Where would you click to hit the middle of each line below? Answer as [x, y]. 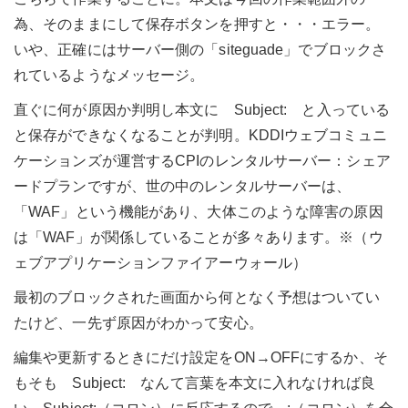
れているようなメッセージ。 [109, 75]
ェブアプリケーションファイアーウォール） [161, 262]
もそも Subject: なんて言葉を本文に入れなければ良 [194, 382]
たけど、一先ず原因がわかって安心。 [138, 322]
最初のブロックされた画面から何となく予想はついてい [197, 297]
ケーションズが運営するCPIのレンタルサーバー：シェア [202, 160]
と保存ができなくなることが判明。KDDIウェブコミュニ [200, 135]
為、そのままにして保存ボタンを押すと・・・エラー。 [197, 24]
